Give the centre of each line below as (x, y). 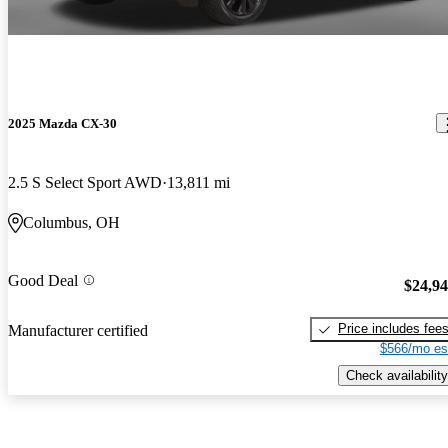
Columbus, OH (71, 222)
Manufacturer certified (78, 331)
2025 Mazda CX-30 (62, 123)
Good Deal (43, 280)
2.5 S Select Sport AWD (85, 182)
